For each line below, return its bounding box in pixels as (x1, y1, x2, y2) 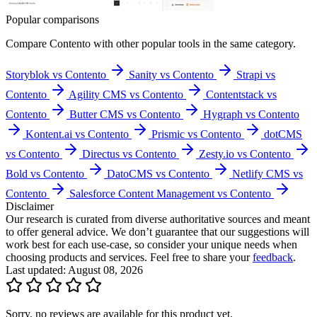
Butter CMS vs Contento (69, 108, 180, 120)
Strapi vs (236, 68, 275, 81)
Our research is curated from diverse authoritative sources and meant (6, 212, 310, 225)
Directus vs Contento (82, 147, 176, 160)
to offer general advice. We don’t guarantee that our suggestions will (6, 225, 309, 238)
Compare (6, 37, 50, 50)
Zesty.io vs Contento (199, 147, 291, 160)
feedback (253, 250, 293, 263)
